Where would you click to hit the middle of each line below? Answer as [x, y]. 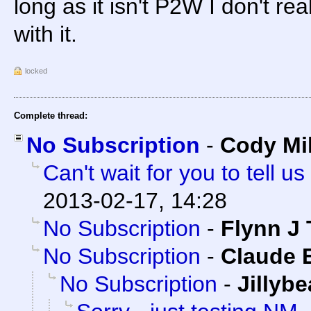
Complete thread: [51, 116]
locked [36, 71]
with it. [45, 34]
